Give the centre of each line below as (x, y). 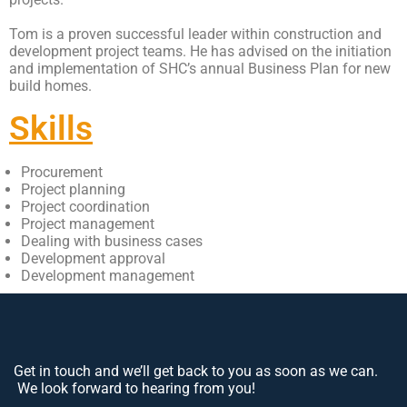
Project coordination (85, 207)
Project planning (73, 190)
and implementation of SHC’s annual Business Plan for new (200, 69)
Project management (88, 224)
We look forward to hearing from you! (134, 389)
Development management (108, 276)
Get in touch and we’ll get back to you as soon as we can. (196, 372)
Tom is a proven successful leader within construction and (195, 35)
